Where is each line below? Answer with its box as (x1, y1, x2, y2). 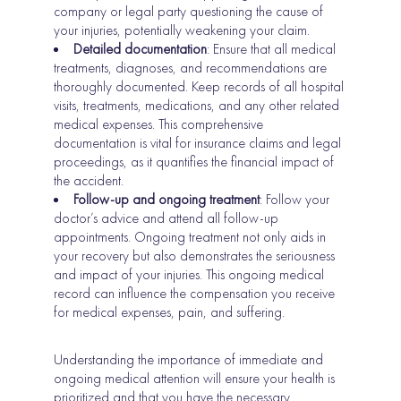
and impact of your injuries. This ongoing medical (54, 265, 325, 285)
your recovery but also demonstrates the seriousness (54, 246, 336, 266)
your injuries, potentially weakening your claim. (54, 21, 311, 40)
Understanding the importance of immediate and (54, 350, 324, 370)
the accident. (54, 171, 124, 191)
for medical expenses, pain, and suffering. (54, 303, 286, 322)
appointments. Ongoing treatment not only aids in (54, 227, 327, 247)
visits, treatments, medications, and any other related (54, 96, 340, 115)
